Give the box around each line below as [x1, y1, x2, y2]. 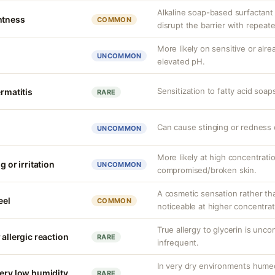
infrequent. [157, 238, 199, 247]
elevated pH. [157, 56, 205, 66]
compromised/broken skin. [157, 165, 257, 175]
